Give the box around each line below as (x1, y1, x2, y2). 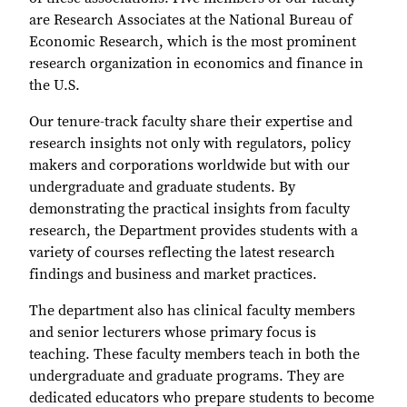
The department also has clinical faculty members (29, 301, 355, 320)
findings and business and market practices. (29, 264, 317, 283)
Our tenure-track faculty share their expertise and (29, 112, 352, 131)
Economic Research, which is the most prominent (29, 32, 356, 51)
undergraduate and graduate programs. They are (29, 366, 344, 385)
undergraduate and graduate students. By (29, 177, 295, 196)
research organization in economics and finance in (29, 54, 363, 73)
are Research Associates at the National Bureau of (29, 10, 352, 29)
